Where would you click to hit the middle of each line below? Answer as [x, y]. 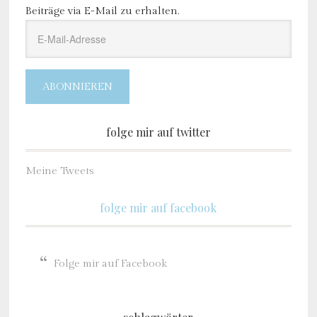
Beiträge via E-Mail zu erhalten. [102, 11]
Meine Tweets [59, 171]
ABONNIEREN [77, 87]
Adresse [44, 61]
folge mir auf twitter [158, 132]
